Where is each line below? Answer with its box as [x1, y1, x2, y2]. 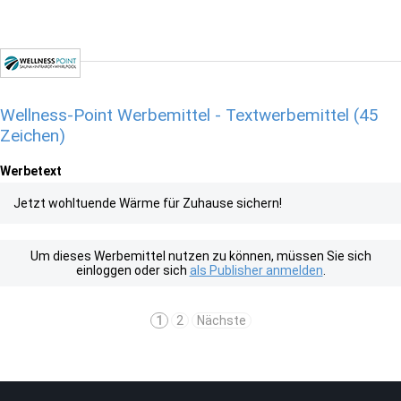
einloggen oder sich [75, 263, 190, 277]
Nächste [196, 313, 246, 328]
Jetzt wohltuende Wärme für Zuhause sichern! [13, 196, 282, 210]
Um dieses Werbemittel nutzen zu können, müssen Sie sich [30, 249, 371, 263]
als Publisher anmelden [189, 263, 323, 277]
